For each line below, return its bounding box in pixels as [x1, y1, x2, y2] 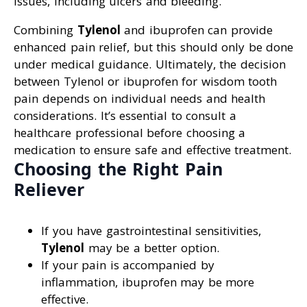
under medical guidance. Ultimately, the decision [14, 56, 286, 72]
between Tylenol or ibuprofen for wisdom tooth [14, 73, 277, 89]
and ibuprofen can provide [120, 21, 273, 38]
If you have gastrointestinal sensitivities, [41, 222, 261, 238]
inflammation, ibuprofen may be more [41, 273, 254, 290]
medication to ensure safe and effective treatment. [14, 141, 291, 158]
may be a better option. [84, 239, 219, 256]
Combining [14, 21, 77, 38]
